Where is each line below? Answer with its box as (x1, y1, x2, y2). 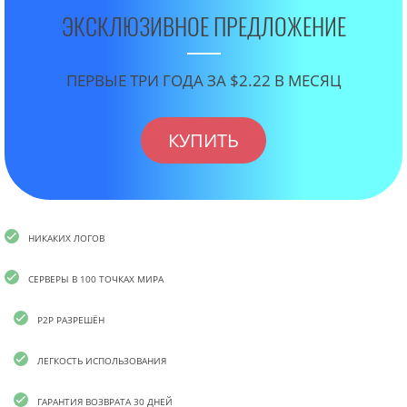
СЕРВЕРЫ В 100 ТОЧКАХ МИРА (28, 272, 164, 285)
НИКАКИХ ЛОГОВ (28, 231, 104, 244)
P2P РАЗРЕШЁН (37, 313, 104, 326)
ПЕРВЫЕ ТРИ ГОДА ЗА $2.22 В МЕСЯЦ (65, 70, 342, 92)
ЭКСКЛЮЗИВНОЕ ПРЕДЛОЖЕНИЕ (61, 7, 346, 44)
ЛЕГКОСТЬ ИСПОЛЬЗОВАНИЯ (37, 353, 166, 367)
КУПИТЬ (168, 127, 239, 153)
